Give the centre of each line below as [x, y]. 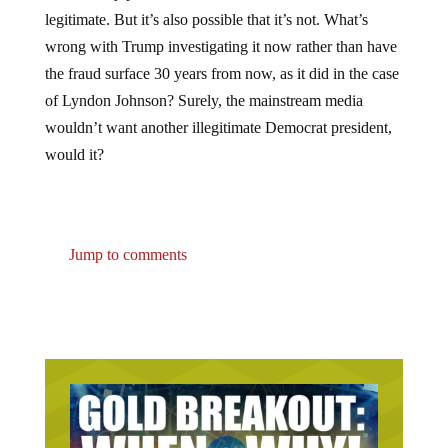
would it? [76, 155]
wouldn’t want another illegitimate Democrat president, [218, 128]
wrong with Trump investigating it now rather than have [220, 47]
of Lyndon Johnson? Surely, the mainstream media [203, 101]
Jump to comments [125, 255]
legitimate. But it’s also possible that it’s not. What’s [206, 20]
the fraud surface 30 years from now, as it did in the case [221, 74]
